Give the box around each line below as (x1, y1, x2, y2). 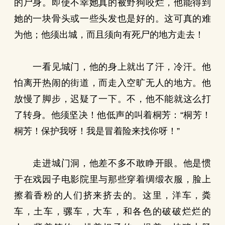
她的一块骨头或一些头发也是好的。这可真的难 (14, 14, 211, 24)
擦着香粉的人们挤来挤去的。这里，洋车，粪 (14, 190, 211, 200)
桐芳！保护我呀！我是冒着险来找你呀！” (14, 126, 180, 136)
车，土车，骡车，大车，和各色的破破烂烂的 (14, 206, 211, 216)
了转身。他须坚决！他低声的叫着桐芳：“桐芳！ (14, 110, 211, 120)
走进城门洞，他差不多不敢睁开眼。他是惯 (14, 158, 211, 168)
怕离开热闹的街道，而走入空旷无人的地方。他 (14, 78, 211, 88)
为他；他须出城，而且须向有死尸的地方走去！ (14, 30, 204, 40)
